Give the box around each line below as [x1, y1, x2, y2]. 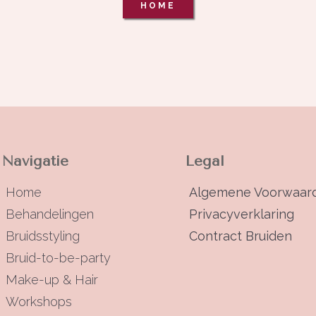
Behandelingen [5, 207, 94, 222]
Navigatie [1, 153, 68, 170]
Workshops [5, 294, 72, 310]
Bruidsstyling [5, 229, 80, 244]
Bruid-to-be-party [5, 250, 111, 266]
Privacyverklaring [189, 207, 295, 222]
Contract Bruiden [189, 229, 293, 244]
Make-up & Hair [5, 272, 98, 288]
